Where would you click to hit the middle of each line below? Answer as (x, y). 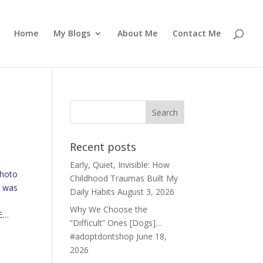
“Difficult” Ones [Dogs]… (116, 223)
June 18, (152, 236)
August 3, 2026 (146, 192)
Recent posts (103, 147)
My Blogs (72, 33)
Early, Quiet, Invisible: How (120, 165)
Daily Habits (93, 192)
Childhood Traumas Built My (124, 178)
